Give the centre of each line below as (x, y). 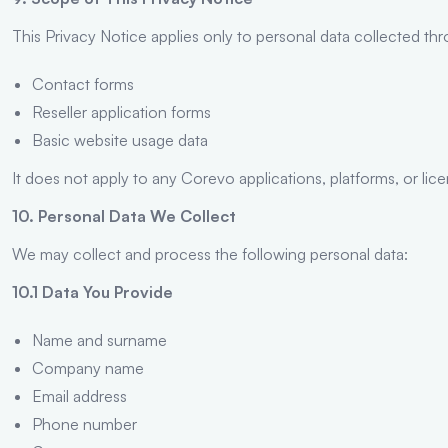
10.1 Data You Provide (92, 291)
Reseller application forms (121, 111)
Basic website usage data (120, 139)
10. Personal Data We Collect (124, 215)
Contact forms (83, 83)
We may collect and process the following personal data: (210, 253)
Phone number (84, 423)
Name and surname (99, 339)
